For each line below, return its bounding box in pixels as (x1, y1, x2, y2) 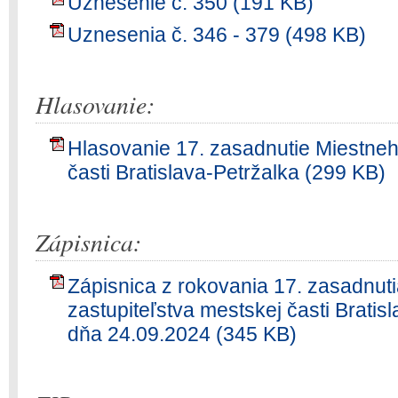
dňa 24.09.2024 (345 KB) (68, 322, 297, 346)
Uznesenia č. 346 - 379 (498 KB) (68, 23, 366, 46)
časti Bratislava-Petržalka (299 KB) (68, 161, 386, 184)
